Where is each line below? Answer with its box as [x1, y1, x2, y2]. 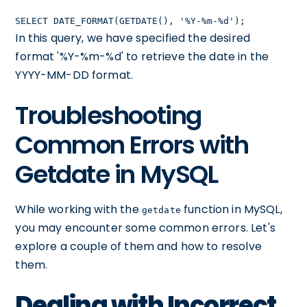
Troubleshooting [15, 98, 201, 133]
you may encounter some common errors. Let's [15, 220, 275, 236]
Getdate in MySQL [15, 157, 218, 192]
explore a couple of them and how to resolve [15, 238, 262, 254]
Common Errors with [15, 127, 249, 162]
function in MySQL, [180, 201, 282, 217]
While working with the [15, 201, 142, 217]
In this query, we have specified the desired [15, 30, 250, 46]
